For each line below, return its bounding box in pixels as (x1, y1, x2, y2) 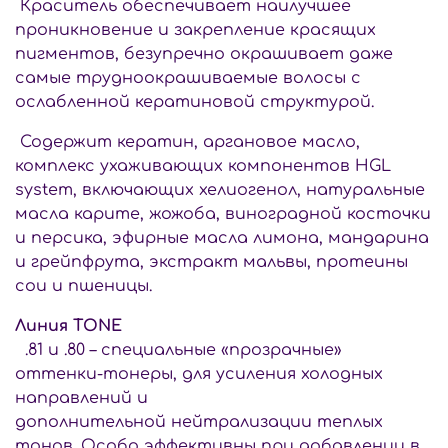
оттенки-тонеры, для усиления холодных (15, 364, 383, 383)
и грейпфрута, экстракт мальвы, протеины (15, 252, 408, 271)
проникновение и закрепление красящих (15, 20, 376, 39)
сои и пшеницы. (15, 276, 157, 295)
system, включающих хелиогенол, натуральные (15, 180, 425, 199)
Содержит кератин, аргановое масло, (15, 132, 360, 151)
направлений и (15, 388, 148, 407)
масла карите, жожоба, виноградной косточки (15, 204, 431, 223)
